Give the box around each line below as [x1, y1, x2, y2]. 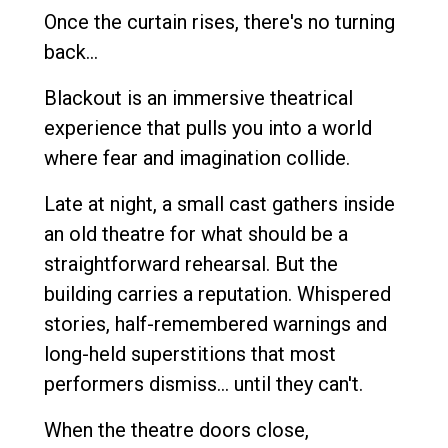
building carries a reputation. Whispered [44, 281, 391, 306]
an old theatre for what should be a [44, 221, 348, 246]
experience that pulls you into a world [44, 115, 372, 140]
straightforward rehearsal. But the [44, 251, 338, 276]
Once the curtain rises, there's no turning [44, 9, 395, 34]
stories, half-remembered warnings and [44, 311, 387, 336]
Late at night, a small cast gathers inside [44, 191, 395, 216]
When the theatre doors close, [44, 417, 309, 442]
